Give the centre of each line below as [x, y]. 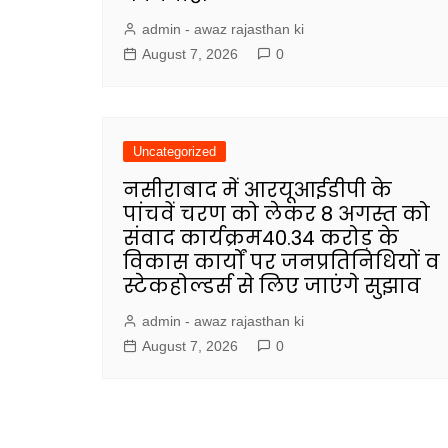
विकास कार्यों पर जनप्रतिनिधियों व [281, 261]
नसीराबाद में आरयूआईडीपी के [257, 189]
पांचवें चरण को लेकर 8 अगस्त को [276, 213]
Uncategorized [174, 151]
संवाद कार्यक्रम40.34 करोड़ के [261, 237]
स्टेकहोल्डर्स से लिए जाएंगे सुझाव [272, 285]
